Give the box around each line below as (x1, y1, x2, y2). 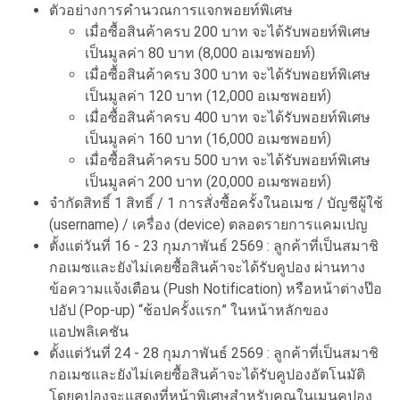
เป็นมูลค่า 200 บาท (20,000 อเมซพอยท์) (85, 172, 331, 190)
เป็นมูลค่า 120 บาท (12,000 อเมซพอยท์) (85, 87, 331, 104)
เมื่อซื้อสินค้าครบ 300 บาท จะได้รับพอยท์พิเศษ (85, 65, 371, 83)
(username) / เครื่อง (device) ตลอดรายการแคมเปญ (49, 215, 368, 233)
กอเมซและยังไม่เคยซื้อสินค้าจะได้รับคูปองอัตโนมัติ (49, 365, 365, 383)
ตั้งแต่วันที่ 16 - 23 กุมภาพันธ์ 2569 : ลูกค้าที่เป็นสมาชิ (49, 237, 379, 254)
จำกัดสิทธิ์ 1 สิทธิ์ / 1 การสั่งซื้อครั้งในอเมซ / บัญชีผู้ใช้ (49, 194, 383, 212)
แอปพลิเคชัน (49, 322, 129, 340)
